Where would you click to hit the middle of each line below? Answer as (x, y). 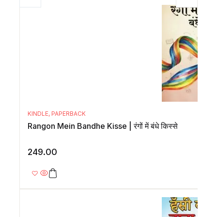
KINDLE (38, 114)
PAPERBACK (69, 114)
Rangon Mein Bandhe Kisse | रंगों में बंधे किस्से (103, 126)
